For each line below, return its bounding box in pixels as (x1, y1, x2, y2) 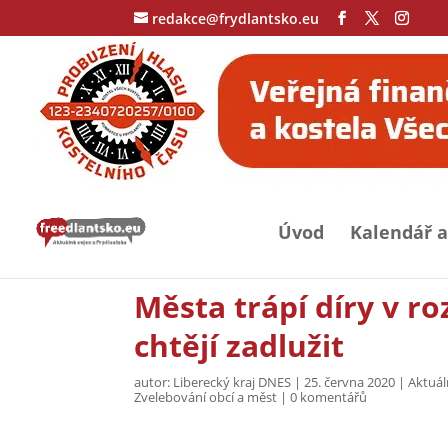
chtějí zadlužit (134, 325, 345, 366)
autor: (134, 373, 174, 391)
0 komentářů (290, 388, 368, 406)
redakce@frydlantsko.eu (152, 8, 320, 28)
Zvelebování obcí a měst (134, 388, 278, 406)
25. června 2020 (304, 373, 396, 391)
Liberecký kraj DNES (173, 373, 292, 391)
